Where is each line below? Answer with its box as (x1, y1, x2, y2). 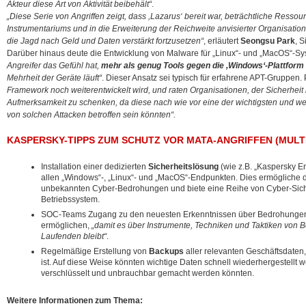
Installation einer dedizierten (41, 162, 148, 171)
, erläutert (204, 36, 240, 46)
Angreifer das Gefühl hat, (7, 61, 101, 70)
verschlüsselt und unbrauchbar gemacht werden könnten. (41, 268, 254, 278)
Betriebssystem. (41, 195, 100, 204)
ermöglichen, (41, 221, 92, 230)
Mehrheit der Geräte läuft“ (7, 73, 102, 83)
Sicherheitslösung (148, 162, 219, 171)
